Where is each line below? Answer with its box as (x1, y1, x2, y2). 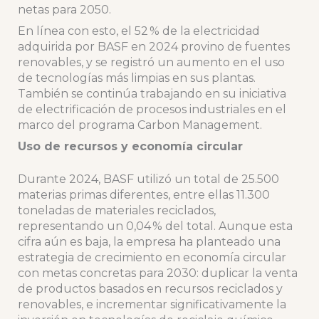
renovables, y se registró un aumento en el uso (17, 56, 285, 70)
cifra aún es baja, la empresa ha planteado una (17, 235, 281, 249)
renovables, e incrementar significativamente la (17, 298, 286, 312)
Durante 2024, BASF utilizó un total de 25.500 (17, 172, 279, 187)
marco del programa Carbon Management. (17, 118, 262, 132)
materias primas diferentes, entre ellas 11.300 (17, 188, 270, 202)
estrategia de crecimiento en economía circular (17, 251, 286, 265)
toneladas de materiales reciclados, (17, 204, 216, 218)
